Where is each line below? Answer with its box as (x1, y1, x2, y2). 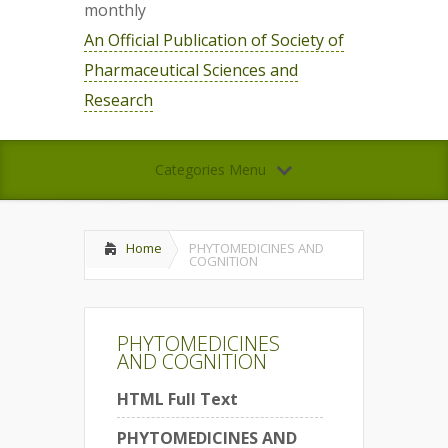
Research (84, 89, 153, 111)
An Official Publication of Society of (84, 29, 344, 51)
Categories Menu (154, 160, 266, 179)
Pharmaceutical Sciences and (84, 59, 298, 81)
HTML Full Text (117, 388, 238, 410)
